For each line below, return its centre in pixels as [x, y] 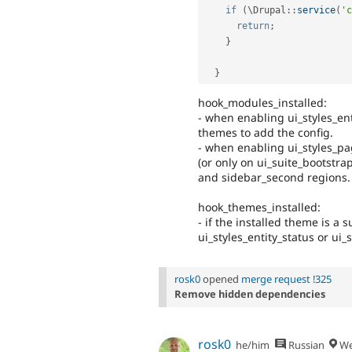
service [316, 11]
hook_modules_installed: [262, 102]
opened [221, 279]
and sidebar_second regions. [274, 177]
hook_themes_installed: [259, 207]
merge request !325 [286, 279]
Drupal [269, 11]
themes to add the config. [266, 132]
